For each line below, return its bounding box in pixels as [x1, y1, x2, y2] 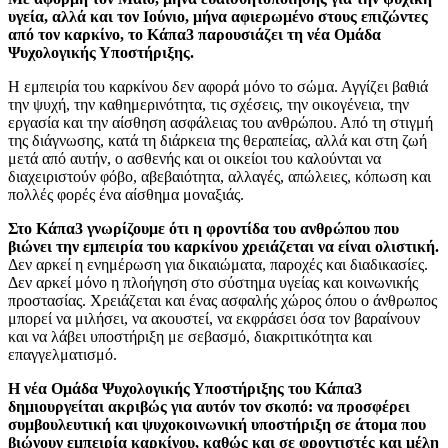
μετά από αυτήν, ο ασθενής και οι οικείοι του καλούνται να [8, 149, 381, 167]
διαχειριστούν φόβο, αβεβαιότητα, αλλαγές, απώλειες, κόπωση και [8, 167, 431, 185]
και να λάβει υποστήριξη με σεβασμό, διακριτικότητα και [8, 327, 372, 345]
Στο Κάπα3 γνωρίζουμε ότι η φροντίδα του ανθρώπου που [8, 219, 399, 237]
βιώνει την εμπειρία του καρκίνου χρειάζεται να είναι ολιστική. [8, 237, 439, 255]
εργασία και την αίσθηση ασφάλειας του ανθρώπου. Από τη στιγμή [8, 113, 433, 131]
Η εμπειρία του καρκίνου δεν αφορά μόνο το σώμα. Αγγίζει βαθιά [8, 77, 428, 95]
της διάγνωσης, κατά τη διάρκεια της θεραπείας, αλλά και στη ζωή [8, 131, 427, 149]
